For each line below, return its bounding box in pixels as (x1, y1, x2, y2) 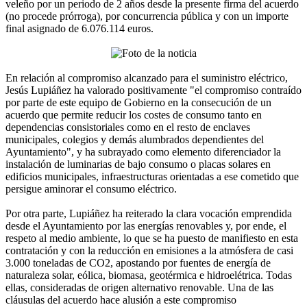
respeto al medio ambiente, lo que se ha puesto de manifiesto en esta (5, 232, 298, 245)
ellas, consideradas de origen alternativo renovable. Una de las (5, 282, 273, 294)
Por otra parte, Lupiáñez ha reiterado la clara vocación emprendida (5, 208, 292, 220)
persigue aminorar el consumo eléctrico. (5, 183, 177, 195)
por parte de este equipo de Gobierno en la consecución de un (5, 97, 271, 109)
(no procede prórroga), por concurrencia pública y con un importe (5, 10, 288, 23)
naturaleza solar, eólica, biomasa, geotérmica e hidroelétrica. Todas (5, 269, 292, 282)
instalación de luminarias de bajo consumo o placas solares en (5, 158, 271, 171)
